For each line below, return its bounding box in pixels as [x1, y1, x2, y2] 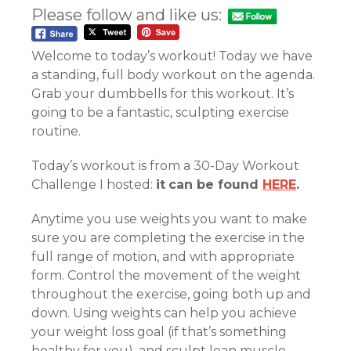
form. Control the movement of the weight [31, 267, 301, 283]
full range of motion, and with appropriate [31, 248, 295, 264]
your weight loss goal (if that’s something [31, 324, 287, 339]
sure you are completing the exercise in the [31, 230, 305, 245]
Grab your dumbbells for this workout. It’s [31, 85, 294, 101]
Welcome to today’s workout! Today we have [31, 48, 313, 63]
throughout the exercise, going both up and [31, 286, 311, 302]
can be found [168, 176, 262, 192]
